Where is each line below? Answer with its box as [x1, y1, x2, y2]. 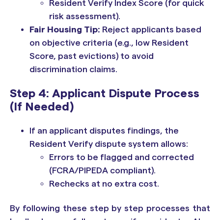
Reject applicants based [100, 25, 201, 34]
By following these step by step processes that [10, 203, 210, 213]
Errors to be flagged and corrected [49, 153, 194, 162]
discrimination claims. [29, 64, 117, 74]
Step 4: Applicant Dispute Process [10, 88, 199, 100]
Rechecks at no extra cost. [49, 179, 159, 189]
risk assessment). [49, 11, 120, 21]
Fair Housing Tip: [29, 25, 100, 34]
